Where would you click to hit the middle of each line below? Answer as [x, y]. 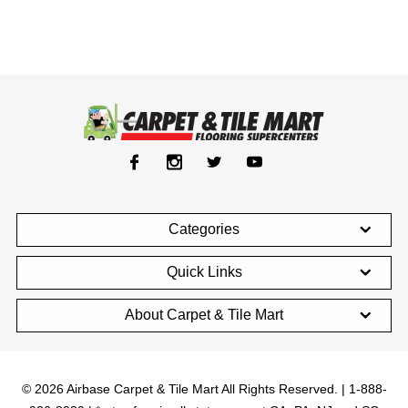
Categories [204, 229]
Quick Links [204, 272]
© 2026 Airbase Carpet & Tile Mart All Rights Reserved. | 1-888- [204, 389]
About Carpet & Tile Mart [204, 315]
